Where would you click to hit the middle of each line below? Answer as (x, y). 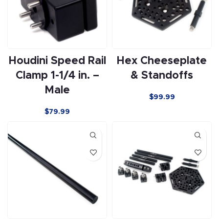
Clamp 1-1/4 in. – (57, 76)
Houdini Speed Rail (57, 61)
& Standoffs (162, 76)
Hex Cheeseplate (162, 61)
